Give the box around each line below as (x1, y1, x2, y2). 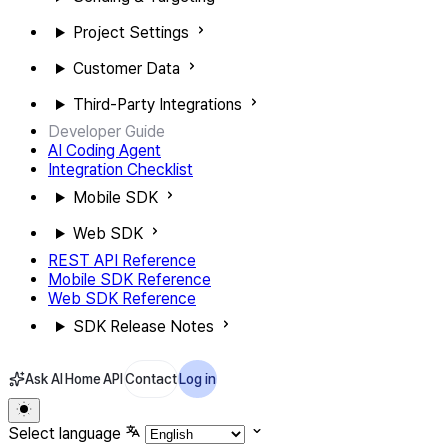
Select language (8, 424, 121, 443)
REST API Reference (48, 251, 196, 270)
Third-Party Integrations (72, 95, 242, 114)
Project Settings (72, 23, 189, 42)
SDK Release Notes (72, 317, 214, 336)
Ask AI (25, 371, 63, 387)
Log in (179, 371, 216, 387)
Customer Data (72, 59, 180, 78)
